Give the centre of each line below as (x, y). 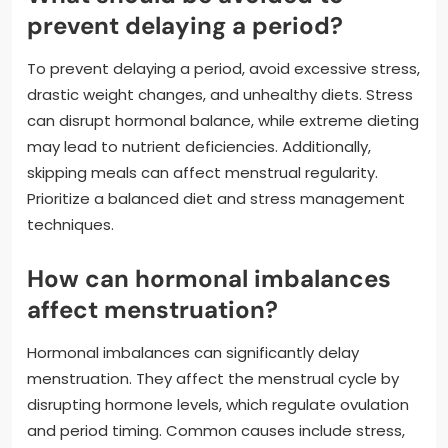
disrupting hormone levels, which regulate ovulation (218, 405)
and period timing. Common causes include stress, (216, 431)
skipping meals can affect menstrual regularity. (202, 173)
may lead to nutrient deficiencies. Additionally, (199, 147)
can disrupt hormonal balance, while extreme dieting (223, 121)
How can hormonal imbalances (209, 279)
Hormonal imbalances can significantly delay (193, 353)
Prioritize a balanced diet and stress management (216, 199)
